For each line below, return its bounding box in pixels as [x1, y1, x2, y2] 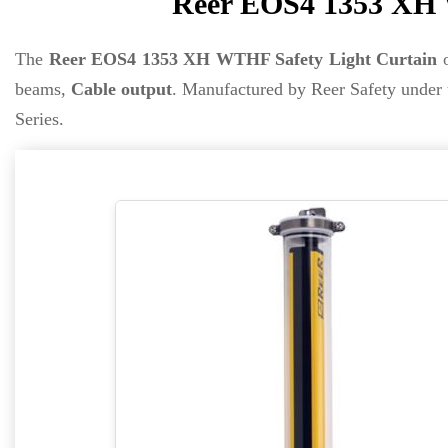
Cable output [71, 79, 173, 99]
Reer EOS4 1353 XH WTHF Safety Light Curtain [48, 49, 438, 69]
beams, [15, 79, 72, 99]
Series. [15, 109, 64, 129]
